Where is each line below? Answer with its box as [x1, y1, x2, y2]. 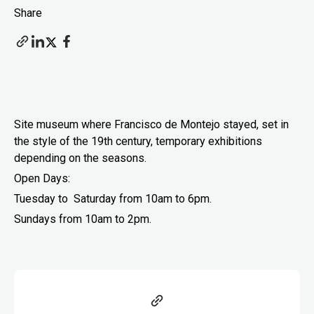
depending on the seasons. [14, 151, 146, 165]
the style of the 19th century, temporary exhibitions [14, 135, 262, 149]
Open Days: [14, 172, 70, 186]
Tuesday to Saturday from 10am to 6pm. [14, 192, 212, 206]
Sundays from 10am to [14, 212, 128, 226]
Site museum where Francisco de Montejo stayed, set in [14, 118, 289, 132]
